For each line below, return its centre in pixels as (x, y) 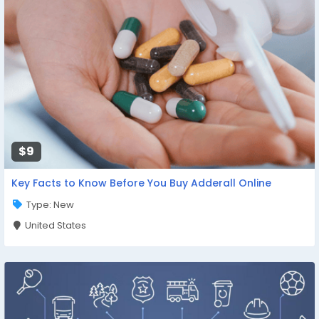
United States (55, 225)
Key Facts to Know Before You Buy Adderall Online (141, 183)
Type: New (51, 205)
